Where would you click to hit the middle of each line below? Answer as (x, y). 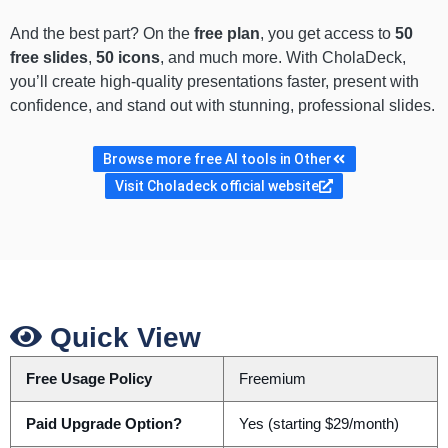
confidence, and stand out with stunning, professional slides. (222, 106)
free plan (227, 34)
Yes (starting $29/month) (318, 424)
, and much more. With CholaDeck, (283, 58)
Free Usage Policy (88, 379)
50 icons (128, 58)
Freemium (272, 379)
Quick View (121, 338)
